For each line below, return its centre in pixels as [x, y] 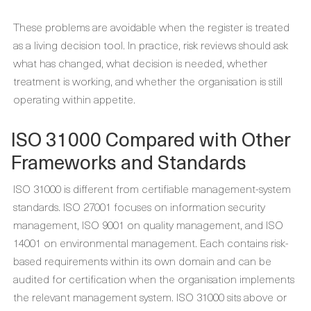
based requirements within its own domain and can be [142, 260]
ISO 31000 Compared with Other [151, 138]
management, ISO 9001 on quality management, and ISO [148, 224]
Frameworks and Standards [128, 161]
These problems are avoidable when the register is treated [151, 26]
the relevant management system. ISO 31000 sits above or [150, 296]
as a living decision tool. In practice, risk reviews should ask [151, 44]
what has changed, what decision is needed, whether [140, 62]
